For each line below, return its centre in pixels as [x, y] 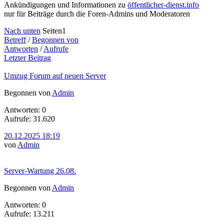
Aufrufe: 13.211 [29, 213]
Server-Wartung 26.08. [40, 170]
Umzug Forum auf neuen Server [55, 75]
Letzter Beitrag [27, 57]
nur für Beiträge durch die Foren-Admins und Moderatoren [97, 13]
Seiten [52, 30]
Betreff [15, 39]
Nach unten [22, 30]
